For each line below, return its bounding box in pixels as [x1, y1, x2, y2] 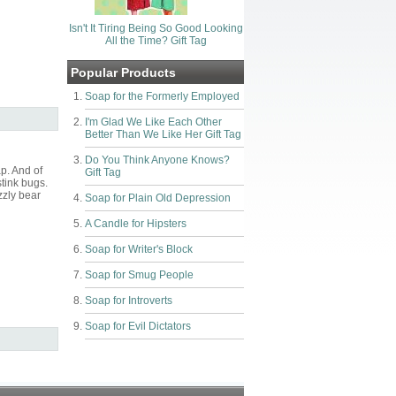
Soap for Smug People [85, 269, 194, 281]
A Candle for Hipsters [85, 217, 187, 230]
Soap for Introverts [85, 294, 172, 307]
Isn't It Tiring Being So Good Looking [68, 22, 243, 34]
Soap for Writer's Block [85, 243, 193, 255]
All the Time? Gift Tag [104, 34, 207, 47]
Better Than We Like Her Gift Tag [85, 128, 241, 141]
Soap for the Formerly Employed [85, 90, 240, 103]
